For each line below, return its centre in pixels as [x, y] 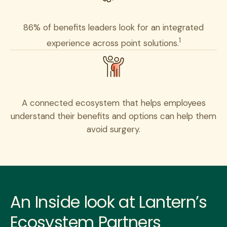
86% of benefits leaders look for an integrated [113, 27]
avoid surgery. [113, 129]
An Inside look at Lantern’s [109, 202]
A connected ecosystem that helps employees [113, 103]
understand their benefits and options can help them [113, 116]
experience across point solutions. [112, 43]
